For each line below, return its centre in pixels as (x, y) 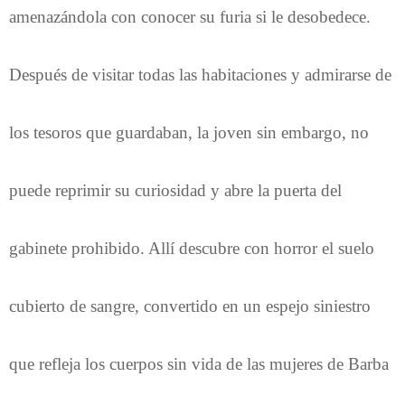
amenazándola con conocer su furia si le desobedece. (190, 16)
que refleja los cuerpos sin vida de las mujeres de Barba (199, 363)
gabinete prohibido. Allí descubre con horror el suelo (192, 248)
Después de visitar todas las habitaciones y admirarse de (200, 74)
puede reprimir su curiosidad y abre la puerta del (175, 190)
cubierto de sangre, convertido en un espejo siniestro (190, 306)
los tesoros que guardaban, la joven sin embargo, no (189, 132)
